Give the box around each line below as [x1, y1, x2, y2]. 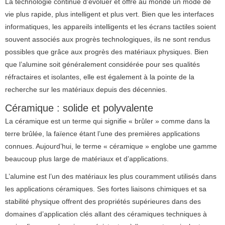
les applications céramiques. [5, 185, 97, 193]
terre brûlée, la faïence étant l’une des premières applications [5, 130, 200, 138]
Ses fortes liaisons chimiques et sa [97, 185, 206, 193]
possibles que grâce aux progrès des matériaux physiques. [5, 48, 194, 56]
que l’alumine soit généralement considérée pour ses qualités [5, 60, 200, 68]
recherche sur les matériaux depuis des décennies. [5, 85, 167, 93]
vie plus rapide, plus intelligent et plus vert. [5, 10, 142, 18]
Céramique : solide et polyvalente [5, 102, 153, 114]
